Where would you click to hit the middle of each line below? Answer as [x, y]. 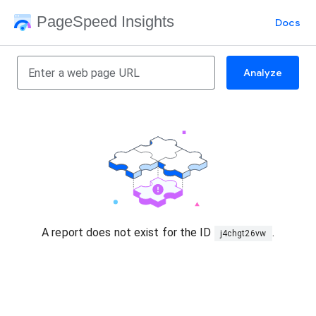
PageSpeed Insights [105, 21]
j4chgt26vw [243, 233]
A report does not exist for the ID [128, 232]
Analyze [262, 73]
